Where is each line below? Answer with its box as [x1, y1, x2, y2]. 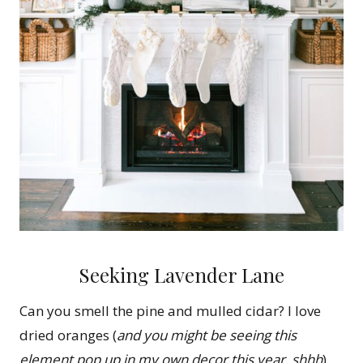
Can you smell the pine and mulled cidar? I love [19, 301, 321, 321]
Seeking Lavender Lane [79, 262, 284, 288]
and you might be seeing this [117, 326, 297, 345]
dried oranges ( [19, 326, 117, 345]
